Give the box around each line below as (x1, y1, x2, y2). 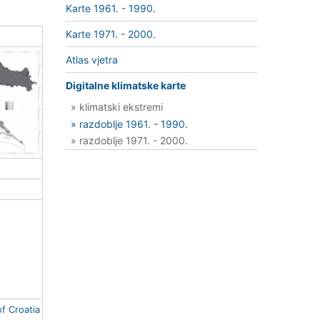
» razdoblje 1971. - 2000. (71, 134, 188, 147)
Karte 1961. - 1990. (66, 2, 156, 15)
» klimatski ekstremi (71, 100, 163, 113)
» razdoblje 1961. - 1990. (71, 117, 188, 130)
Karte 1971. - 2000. (66, 28, 156, 41)
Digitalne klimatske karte (66, 79, 186, 92)
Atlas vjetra (66, 54, 118, 66)
